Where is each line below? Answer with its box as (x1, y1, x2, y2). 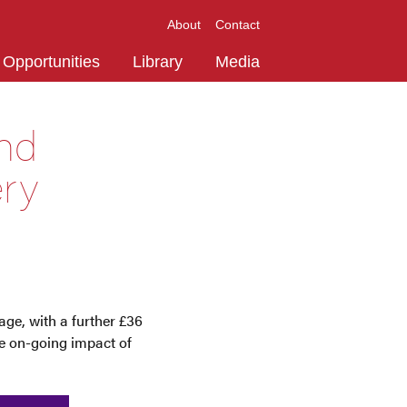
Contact (215, 17, 260, 32)
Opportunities (3, 53, 100, 71)
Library (133, 53, 183, 71)
